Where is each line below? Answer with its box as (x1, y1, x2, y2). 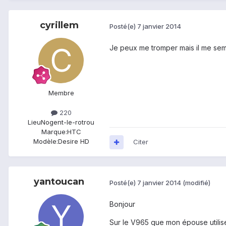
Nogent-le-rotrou (41, 118, 94, 127)
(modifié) (183, 178, 210, 187)
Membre (48, 89, 74, 97)
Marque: (41, 128, 67, 136)
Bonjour (109, 200, 135, 209)
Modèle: (33, 137, 58, 146)
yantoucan (34, 176, 84, 188)
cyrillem (39, 20, 79, 31)
